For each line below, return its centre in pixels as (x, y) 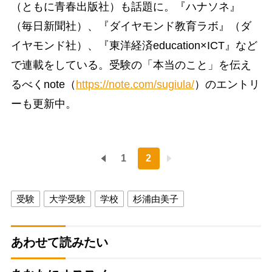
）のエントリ (227, 84)
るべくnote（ (43, 84)
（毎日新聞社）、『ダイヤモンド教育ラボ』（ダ (131, 26)
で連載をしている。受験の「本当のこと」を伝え (131, 65)
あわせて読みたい (59, 242)
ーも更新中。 (43, 104)
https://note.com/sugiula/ (135, 84)
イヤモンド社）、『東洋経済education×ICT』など (134, 45)
